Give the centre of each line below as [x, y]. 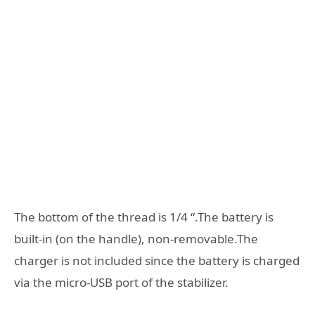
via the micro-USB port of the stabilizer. [121, 283]
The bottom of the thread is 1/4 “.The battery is [144, 217]
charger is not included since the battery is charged [157, 261]
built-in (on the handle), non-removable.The [136, 239]
